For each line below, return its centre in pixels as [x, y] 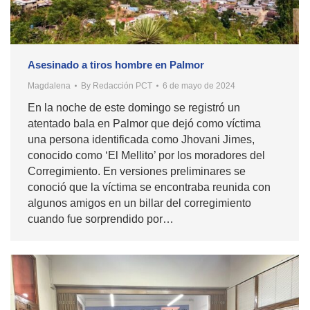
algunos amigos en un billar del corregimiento [139, 203]
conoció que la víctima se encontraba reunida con [149, 187]
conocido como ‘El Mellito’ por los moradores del [146, 155]
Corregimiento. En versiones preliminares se [137, 171]
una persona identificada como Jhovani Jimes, [141, 139]
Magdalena [49, 85]
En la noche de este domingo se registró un [134, 107]
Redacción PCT [122, 85]
